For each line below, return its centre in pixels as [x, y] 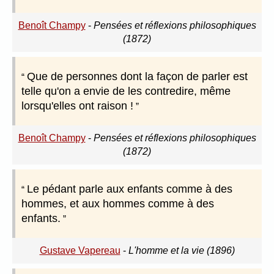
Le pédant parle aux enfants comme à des [130, 189]
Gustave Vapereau [80, 251]
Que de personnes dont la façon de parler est [137, 77]
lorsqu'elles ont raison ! [77, 106]
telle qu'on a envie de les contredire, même [126, 91]
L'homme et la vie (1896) [181, 251]
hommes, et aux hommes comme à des [118, 204]
